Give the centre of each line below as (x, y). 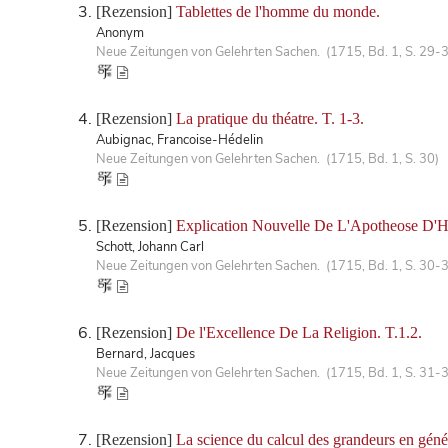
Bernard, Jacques (145, 353)
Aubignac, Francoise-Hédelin (179, 139)
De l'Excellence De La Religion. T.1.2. (299, 332)
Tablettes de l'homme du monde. (278, 11)
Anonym (120, 32)
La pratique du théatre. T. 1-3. (270, 118)
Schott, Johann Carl (150, 246)
